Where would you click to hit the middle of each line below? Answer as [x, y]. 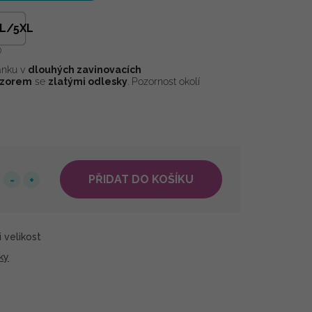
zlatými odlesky [88, 81]
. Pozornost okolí [164, 81]
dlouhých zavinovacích [85, 70]
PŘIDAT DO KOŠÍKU [141, 179]
